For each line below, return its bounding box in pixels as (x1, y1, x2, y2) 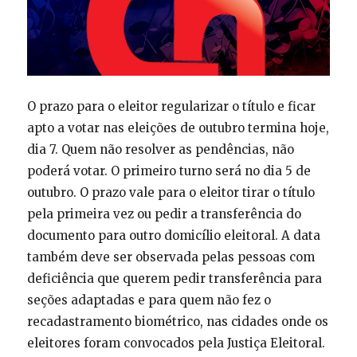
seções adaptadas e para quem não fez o (26, 292, 271, 308)
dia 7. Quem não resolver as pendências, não (26, 141, 294, 157)
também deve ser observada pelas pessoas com (26, 249, 315, 265)
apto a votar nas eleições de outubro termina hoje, (26, 120, 329, 135)
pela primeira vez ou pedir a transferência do (26, 206, 301, 222)
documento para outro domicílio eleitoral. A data (26, 227, 320, 243)
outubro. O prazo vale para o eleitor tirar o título (26, 184, 315, 200)
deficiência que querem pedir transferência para (26, 270, 322, 286)
